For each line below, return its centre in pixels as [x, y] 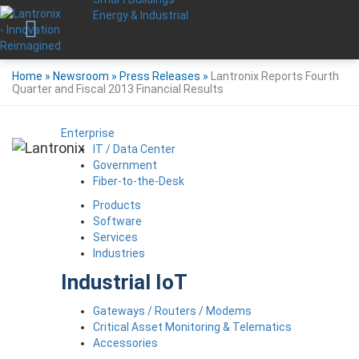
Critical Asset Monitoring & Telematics [192, 327]
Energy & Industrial [141, 15]
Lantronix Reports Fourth [275, 76]
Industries [119, 253]
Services [115, 237]
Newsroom [81, 76]
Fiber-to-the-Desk [139, 181]
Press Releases [160, 76]
